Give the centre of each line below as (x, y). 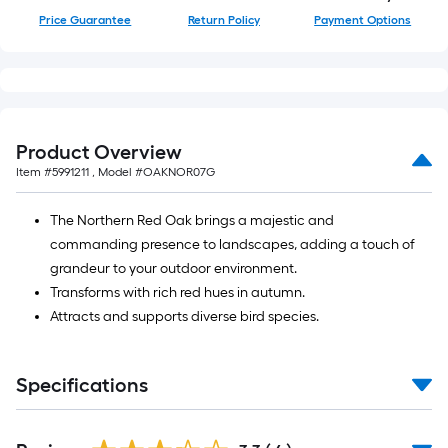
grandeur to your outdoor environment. (173, 268)
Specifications (82, 385)
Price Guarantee (85, 20)
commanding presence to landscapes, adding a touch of (232, 244)
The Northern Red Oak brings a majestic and (192, 220)
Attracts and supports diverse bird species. (184, 316)
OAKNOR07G (179, 172)
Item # (34, 172)
